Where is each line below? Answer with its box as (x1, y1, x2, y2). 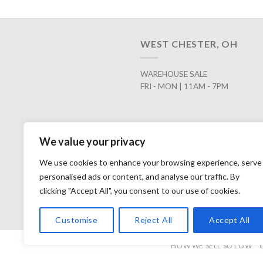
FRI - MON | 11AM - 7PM (140, 82, 228, 92)
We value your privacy (39, 135, 146, 148)
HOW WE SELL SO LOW (171, 241, 252, 251)
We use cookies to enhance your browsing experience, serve (39, 157, 262, 167)
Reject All (134, 215, 173, 225)
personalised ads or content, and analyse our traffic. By (39, 171, 240, 181)
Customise (55, 215, 98, 225)
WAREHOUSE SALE (140, 69, 207, 79)
